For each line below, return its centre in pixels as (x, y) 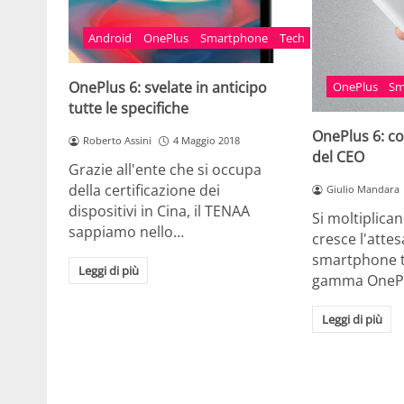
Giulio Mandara (363, 189)
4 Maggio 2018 (206, 141)
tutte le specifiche (129, 109)
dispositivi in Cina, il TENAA (159, 211)
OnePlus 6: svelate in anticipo (168, 88)
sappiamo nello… (126, 232)
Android (110, 38)
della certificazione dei (144, 191)
